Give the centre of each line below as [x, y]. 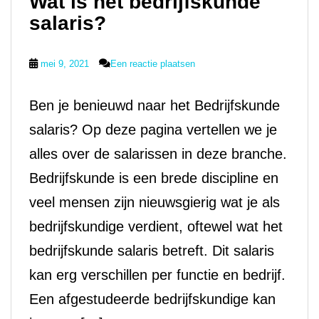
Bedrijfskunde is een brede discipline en [154, 178]
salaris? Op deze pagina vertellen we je [153, 130]
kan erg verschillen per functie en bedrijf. [157, 275]
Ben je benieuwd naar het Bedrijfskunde [155, 105]
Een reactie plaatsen [153, 64]
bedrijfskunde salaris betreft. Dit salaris [152, 251]
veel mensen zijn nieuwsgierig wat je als [155, 202]
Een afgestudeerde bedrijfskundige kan [152, 299]
